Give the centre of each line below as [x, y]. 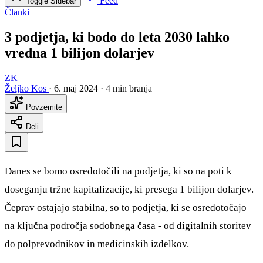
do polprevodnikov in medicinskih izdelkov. [97, 244]
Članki [17, 12]
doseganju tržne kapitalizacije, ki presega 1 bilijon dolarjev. [129, 189]
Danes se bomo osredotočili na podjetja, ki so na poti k [118, 171]
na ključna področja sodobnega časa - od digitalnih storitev [128, 225]
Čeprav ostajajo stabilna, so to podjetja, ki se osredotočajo [126, 207]
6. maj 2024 [76, 88]
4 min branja [129, 88]
